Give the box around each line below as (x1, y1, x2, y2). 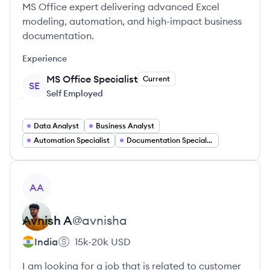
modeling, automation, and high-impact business (22, 15, 242, 27)
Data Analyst (34, 121, 79, 130)
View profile (22, 174, 75, 186)
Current (143, 74, 170, 83)
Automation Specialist (34, 136, 110, 145)
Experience (22, 53, 67, 64)
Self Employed (46, 88, 103, 99)
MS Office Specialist (46, 73, 137, 85)
